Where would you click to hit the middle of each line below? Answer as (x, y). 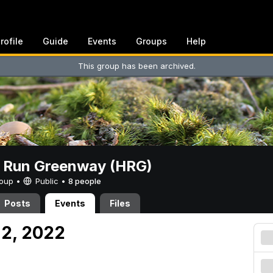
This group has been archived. (136, 66)
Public (47, 181)
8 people (85, 181)
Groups (151, 41)
